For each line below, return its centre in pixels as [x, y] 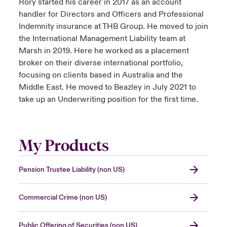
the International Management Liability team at [102, 39]
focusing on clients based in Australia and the [101, 75]
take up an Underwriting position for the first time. [108, 100]
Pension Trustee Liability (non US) [71, 170]
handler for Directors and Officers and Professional [111, 14]
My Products [64, 146]
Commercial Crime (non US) [63, 198]
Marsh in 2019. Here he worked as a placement [104, 51]
